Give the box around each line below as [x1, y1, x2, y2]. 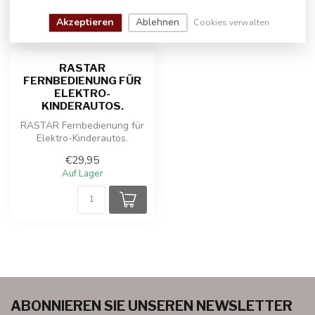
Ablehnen [136, 15, 180, 29]
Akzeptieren [56, 15, 115, 29]
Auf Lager [61, 167, 103, 181]
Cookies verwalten [193, 15, 270, 28]
